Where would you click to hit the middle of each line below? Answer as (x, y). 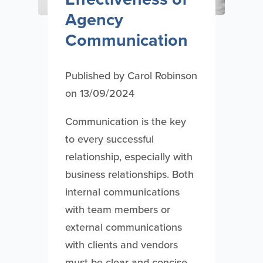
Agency (94, 19)
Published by (96, 76)
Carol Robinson (162, 76)
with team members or (117, 210)
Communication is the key (125, 122)
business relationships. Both (129, 174)
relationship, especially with (129, 157)
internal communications (122, 192)
